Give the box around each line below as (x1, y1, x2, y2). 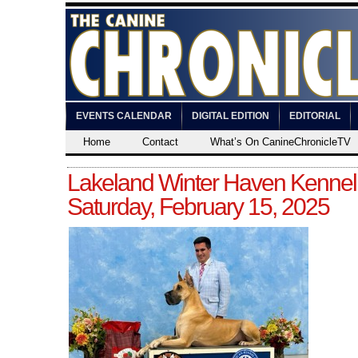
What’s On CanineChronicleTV (210, 136, 351, 148)
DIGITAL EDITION (192, 110, 269, 121)
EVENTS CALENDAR (76, 110, 172, 121)
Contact (142, 136, 178, 148)
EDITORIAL (289, 110, 340, 121)
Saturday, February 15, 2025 (67, 193, 329, 220)
